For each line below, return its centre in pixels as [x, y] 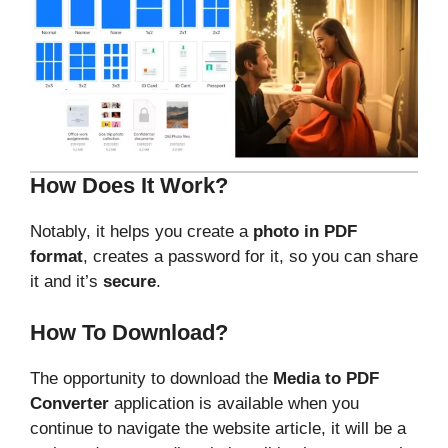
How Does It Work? [129, 186]
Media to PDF [326, 378]
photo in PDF [305, 232]
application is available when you [234, 403]
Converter [69, 403]
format [56, 257]
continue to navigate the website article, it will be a [218, 428]
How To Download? [129, 332]
